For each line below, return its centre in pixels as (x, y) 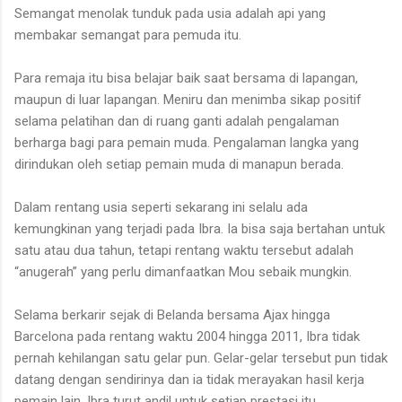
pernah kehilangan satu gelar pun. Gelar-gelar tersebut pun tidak (201, 358)
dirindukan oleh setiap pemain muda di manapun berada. (179, 164)
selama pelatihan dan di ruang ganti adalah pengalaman (177, 121)
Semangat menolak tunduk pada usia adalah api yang (170, 13)
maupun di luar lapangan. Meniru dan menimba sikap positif (188, 99)
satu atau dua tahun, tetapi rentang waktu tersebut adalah (184, 250)
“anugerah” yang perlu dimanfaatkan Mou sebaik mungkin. (183, 271)
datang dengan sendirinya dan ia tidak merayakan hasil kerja (189, 379)
